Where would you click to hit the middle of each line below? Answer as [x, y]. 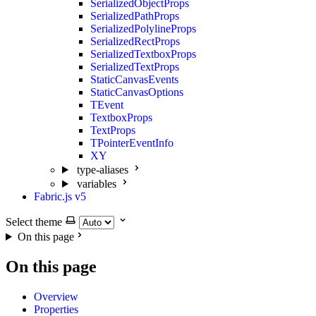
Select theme [34, 222]
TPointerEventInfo [132, 143]
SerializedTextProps [135, 67]
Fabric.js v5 [60, 196]
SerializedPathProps [135, 16]
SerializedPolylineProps [143, 29]
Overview [56, 296]
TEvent [107, 105]
